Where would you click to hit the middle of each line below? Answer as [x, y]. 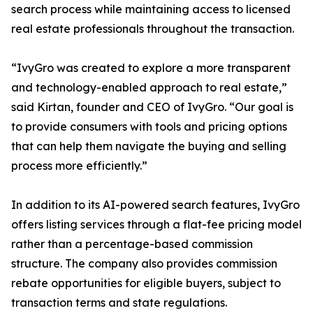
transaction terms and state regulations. [119, 303]
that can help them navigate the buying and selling [149, 146]
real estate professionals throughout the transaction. [153, 29]
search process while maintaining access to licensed [151, 9]
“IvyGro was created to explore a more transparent [151, 68]
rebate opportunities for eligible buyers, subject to [146, 283]
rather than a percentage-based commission [132, 244]
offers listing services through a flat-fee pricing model [156, 225]
